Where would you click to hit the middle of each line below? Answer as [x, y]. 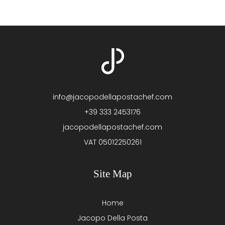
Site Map [113, 174]
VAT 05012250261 [113, 142]
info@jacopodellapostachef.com [113, 97]
